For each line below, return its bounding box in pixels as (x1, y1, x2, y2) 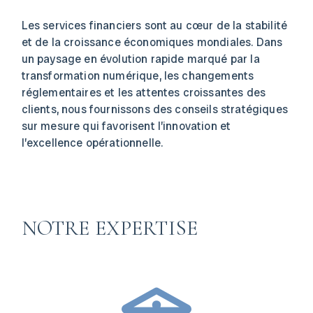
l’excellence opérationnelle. (21, 136, 163, 150)
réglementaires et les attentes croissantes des (21, 85, 266, 100)
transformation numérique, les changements (21, 68, 254, 83)
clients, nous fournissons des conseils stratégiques (21, 102, 288, 117)
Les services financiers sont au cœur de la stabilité (21, 18, 287, 33)
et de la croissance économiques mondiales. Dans (21, 35, 283, 50)
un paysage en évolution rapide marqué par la (21, 52, 260, 66)
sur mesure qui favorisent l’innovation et (21, 119, 231, 133)
